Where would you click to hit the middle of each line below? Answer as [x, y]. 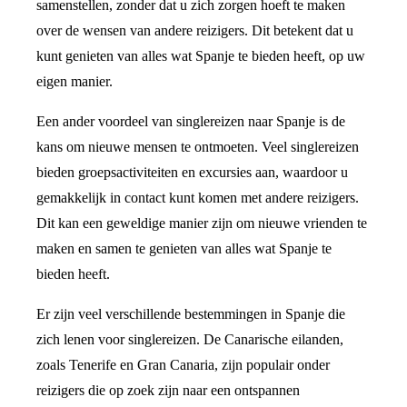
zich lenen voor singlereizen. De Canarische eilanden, [190, 340]
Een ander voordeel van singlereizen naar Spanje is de [191, 122]
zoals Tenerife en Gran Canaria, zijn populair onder [183, 365]
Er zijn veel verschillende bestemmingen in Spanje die [191, 314]
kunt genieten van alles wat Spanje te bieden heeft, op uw [201, 56]
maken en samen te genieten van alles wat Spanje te [184, 249]
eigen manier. [74, 82]
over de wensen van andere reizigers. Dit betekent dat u [195, 31]
